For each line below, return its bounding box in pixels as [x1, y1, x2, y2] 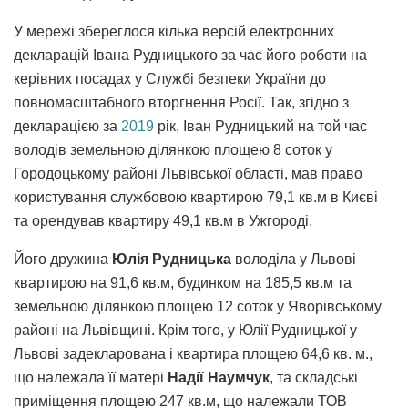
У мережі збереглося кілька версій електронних [14, 24, 334, 40]
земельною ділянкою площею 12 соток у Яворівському [14, 299, 382, 315]
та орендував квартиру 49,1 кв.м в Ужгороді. [14, 213, 312, 229]
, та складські [270, 370, 358, 386]
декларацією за [14, 118, 121, 135]
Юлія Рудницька [112, 251, 231, 268]
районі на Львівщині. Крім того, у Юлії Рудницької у [14, 322, 357, 339]
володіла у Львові [231, 251, 356, 268]
